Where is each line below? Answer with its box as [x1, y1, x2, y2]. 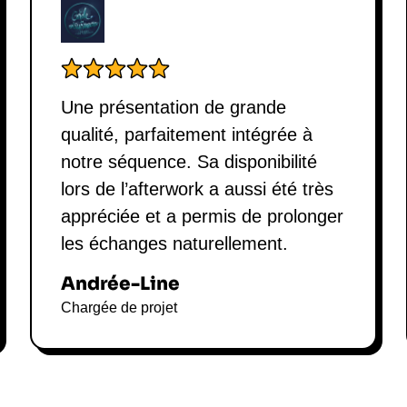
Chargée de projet [61, 300, 178, 316]
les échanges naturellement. [61, 233, 289, 254]
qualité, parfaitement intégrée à [61, 124, 313, 145]
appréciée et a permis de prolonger [61, 206, 344, 227]
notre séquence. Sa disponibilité [61, 152, 318, 173]
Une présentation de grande [61, 97, 287, 118]
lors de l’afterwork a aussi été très [61, 179, 334, 200]
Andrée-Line [61, 273, 181, 296]
